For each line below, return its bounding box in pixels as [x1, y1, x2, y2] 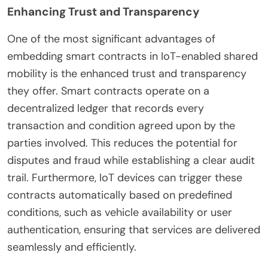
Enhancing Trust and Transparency [7, 4, 199, 19]
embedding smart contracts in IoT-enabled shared [7, 48, 258, 63]
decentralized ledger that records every [7, 100, 204, 115]
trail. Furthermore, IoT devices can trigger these [7, 170, 242, 185]
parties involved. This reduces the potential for [7, 135, 237, 150]
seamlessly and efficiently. [7, 239, 136, 254]
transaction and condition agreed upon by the [7, 118, 235, 133]
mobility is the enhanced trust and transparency [7, 66, 246, 81]
